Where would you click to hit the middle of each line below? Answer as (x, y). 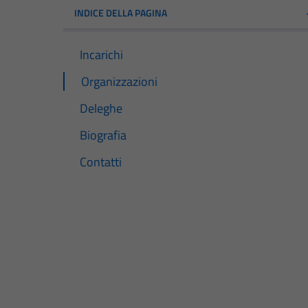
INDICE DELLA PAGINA (121, 12)
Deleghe (101, 108)
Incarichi (101, 54)
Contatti (101, 162)
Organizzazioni (119, 81)
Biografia (103, 135)
